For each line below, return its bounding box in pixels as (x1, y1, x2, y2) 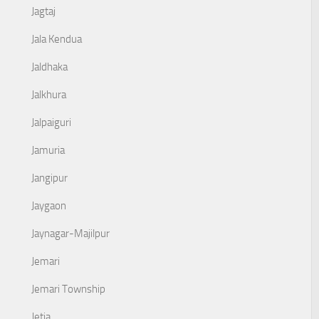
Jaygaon (31, 199, 66, 212)
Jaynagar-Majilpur (31, 227, 110, 240)
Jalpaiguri (31, 116, 71, 129)
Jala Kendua (31, 33, 82, 46)
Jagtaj (31, 5, 56, 18)
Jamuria (31, 144, 65, 157)
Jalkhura (31, 88, 66, 101)
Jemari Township (31, 283, 105, 296)
